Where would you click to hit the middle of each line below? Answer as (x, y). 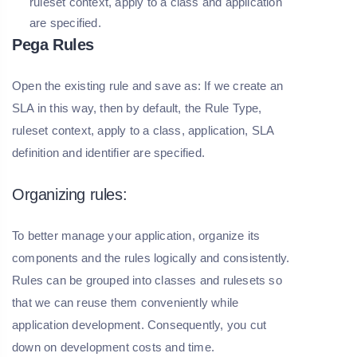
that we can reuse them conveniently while (126, 303)
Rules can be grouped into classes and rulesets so (147, 280)
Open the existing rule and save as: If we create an (148, 86)
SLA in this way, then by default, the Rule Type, (137, 108)
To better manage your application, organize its (136, 236)
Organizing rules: (70, 195)
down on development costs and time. (113, 347)
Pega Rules (53, 45)
